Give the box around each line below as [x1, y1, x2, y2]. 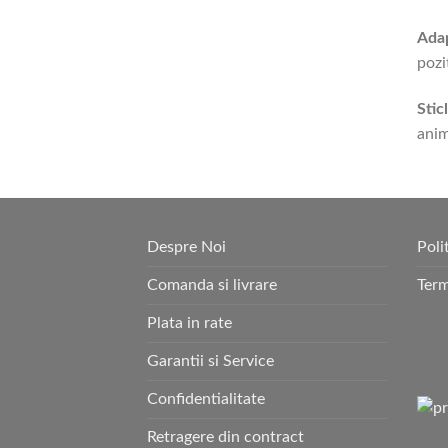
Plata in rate [147, 314, 232, 331]
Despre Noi [147, 238, 226, 255]
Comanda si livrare [147, 276, 277, 293]
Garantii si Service [147, 352, 274, 369]
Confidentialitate [147, 390, 265, 407]
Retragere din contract [147, 428, 304, 445]
